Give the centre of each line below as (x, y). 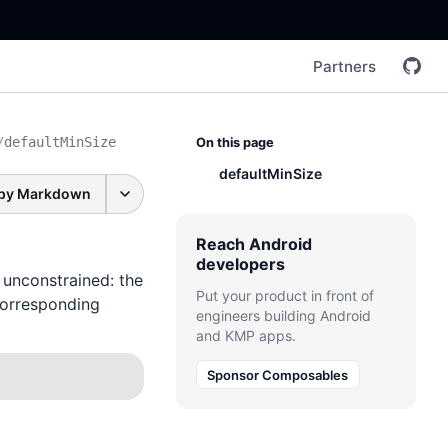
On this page (235, 142)
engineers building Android (283, 315)
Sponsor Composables (278, 374)
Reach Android (254, 244)
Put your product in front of (285, 295)
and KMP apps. (246, 335)
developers (240, 264)
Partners (344, 66)
